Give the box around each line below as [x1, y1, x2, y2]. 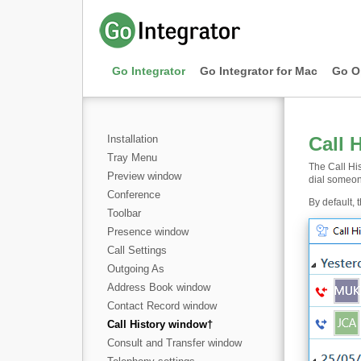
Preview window [107, 170, 181, 182]
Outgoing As [107, 263, 164, 275]
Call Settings [107, 244, 167, 256]
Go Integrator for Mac [200, 64, 317, 77]
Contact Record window [107, 300, 217, 312]
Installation [107, 133, 158, 145]
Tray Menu [107, 151, 157, 164]
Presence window [107, 226, 189, 238]
